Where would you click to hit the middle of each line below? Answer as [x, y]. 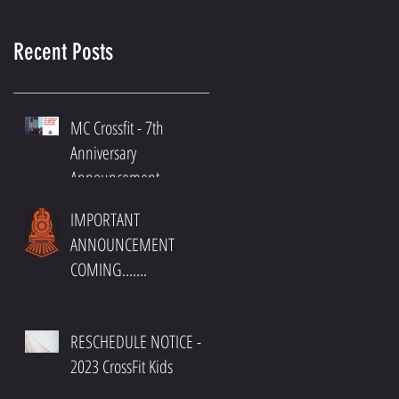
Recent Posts [63, 52]
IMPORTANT [105, 219]
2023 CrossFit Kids [122, 366]
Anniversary [103, 152]
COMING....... [109, 269]
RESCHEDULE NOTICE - [134, 341]
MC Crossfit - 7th [117, 127]
